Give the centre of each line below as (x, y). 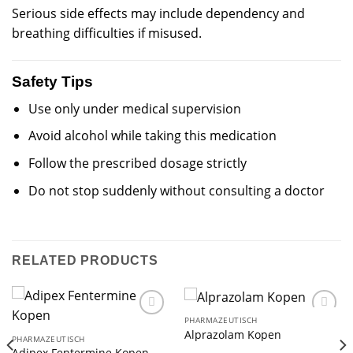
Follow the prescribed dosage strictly (137, 163)
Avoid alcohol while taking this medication (152, 136)
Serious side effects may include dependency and (158, 14)
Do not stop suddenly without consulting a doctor (176, 190)
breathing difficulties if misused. (107, 33)
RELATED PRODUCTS (85, 261)
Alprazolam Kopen (232, 334)
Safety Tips (52, 82)
